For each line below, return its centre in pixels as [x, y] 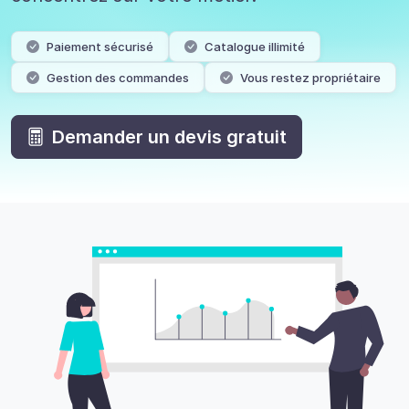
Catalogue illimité [255, 46]
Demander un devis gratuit [169, 137]
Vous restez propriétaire [310, 77]
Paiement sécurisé [100, 46]
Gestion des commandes [118, 77]
